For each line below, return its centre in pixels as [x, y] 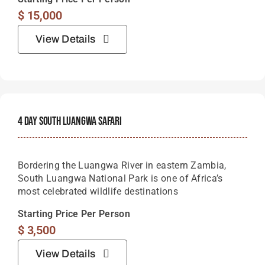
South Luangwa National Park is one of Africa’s [120, 178]
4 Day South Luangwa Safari [70, 121]
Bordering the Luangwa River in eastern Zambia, [122, 165]
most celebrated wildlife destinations [98, 191]
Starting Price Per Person [74, 214]
